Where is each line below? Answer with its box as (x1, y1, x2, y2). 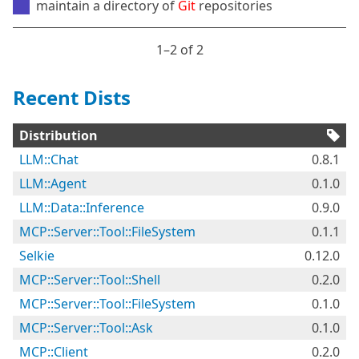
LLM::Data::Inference (19, 199, 144, 216)
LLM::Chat (19, 151, 79, 168)
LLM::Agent (19, 175, 87, 192)
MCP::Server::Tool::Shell (19, 271, 160, 288)
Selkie (19, 247, 54, 264)
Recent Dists (13, 84, 131, 111)
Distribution (19, 127, 98, 144)
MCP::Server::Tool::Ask (19, 319, 153, 337)
